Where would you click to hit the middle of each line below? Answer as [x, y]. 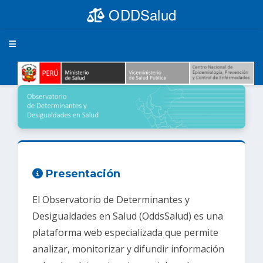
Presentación [82, 173]
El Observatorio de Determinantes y [111, 199]
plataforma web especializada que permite [125, 232]
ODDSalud [140, 14]
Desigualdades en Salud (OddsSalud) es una [128, 216]
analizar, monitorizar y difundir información [128, 249]
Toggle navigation [68, 43]
